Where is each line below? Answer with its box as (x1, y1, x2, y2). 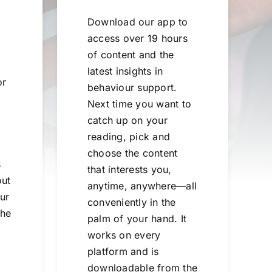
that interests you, (87, 163, 172, 175)
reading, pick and (87, 130, 171, 143)
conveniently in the (87, 195, 176, 208)
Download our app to (87, 15, 188, 28)
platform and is (87, 245, 159, 257)
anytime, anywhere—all (87, 179, 197, 192)
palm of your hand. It (87, 212, 187, 225)
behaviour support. (87, 81, 177, 93)
